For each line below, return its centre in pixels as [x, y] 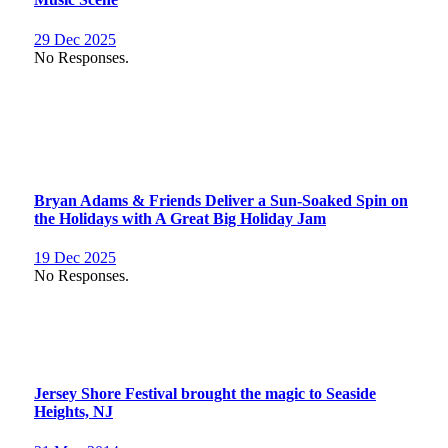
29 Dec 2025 [75, 39]
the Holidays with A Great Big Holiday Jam [180, 218]
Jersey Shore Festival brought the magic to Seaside [205, 394]
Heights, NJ [73, 412]
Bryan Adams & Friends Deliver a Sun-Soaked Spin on [221, 200]
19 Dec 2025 [75, 258]
